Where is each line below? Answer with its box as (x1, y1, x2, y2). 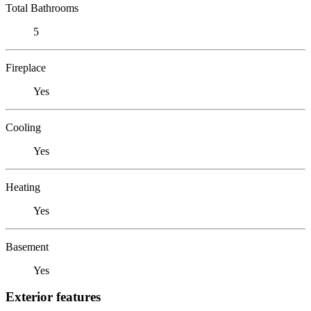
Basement (6, 240, 49, 253)
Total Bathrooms (6, 1, 78, 14)
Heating (6, 180, 40, 193)
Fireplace (6, 61, 46, 74)
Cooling (6, 121, 41, 133)
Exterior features (6, 289, 101, 305)
